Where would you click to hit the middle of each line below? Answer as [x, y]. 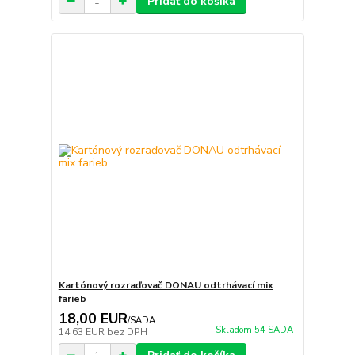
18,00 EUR [93, 319]
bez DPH [127, 332]
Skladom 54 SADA [254, 330]
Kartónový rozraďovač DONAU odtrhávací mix [166, 286]
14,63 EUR [82, 332]
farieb [72, 299]
